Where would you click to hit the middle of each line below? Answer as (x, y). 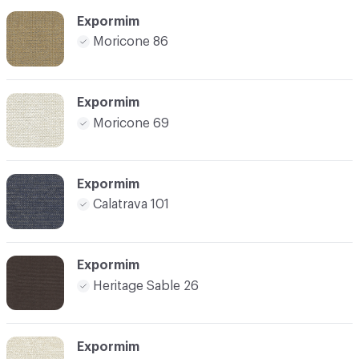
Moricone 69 (131, 123)
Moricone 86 (131, 42)
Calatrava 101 (131, 205)
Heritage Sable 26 (146, 286)
